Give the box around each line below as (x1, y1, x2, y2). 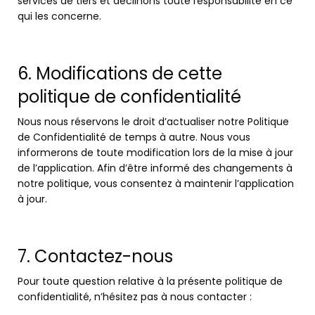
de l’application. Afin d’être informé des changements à (18, 161, 292, 175)
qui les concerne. (18, 9, 101, 23)
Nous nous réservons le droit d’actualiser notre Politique (18, 115, 289, 129)
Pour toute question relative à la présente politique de (18, 274, 283, 288)
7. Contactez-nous (18, 245, 173, 268)
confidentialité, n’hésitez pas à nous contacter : (18, 290, 252, 304)
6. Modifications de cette (18, 62, 222, 85)
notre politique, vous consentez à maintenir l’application (18, 176, 294, 191)
